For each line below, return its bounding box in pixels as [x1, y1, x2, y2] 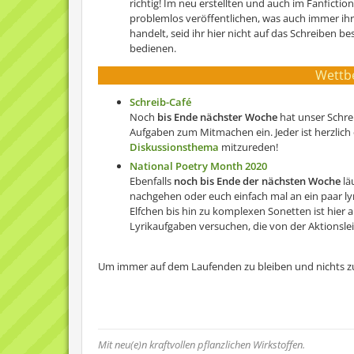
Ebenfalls [130, 174, 174, 188]
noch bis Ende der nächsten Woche [174, 174, 341, 188]
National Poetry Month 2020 [130, 159, 267, 173]
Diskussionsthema [130, 140, 219, 154]
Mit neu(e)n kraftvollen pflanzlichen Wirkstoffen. [98, 337, 305, 352]
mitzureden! [219, 140, 278, 154]
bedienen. [130, 41, 176, 55]
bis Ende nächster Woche [157, 110, 277, 124]
